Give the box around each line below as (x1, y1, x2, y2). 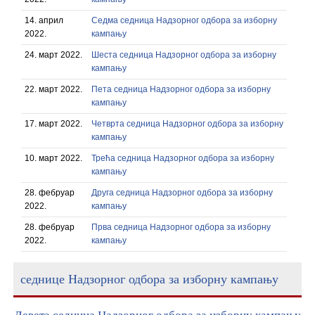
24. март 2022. (25, 50, 82, 60)
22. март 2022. (25, 84, 82, 94)
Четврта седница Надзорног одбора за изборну (91, 119, 283, 129)
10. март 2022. (25, 153, 82, 163)
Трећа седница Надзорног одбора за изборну (91, 153, 274, 163)
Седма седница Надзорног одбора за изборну (91, 15, 277, 25)
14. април (25, 15, 63, 25)
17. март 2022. (25, 119, 82, 129)
